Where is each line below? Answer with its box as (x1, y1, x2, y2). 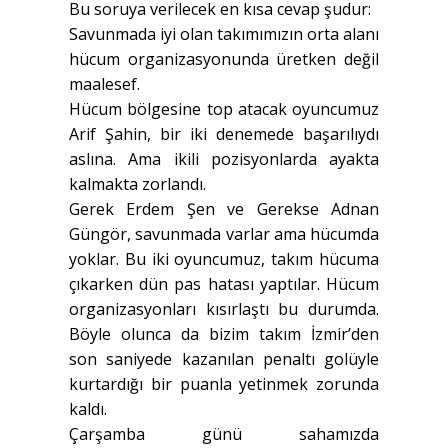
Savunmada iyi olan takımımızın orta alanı (69, 23, 379, 46)
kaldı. (69, 398, 107, 421)
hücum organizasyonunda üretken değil (69, 48, 379, 71)
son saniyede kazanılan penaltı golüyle (69, 348, 379, 371)
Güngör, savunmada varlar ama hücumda (69, 223, 379, 246)
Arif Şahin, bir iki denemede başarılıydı (69, 123, 379, 146)
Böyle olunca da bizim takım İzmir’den (69, 323, 379, 346)
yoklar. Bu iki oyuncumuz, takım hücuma (69, 248, 379, 271)
